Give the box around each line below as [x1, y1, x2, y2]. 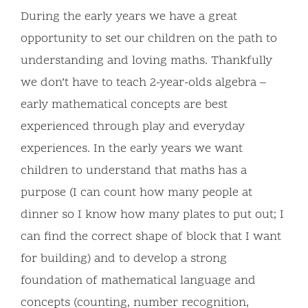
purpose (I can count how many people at [21, 184, 252, 202]
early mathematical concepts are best [21, 96, 228, 114]
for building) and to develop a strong [21, 250, 227, 268]
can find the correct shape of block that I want [21, 228, 281, 246]
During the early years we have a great [21, 8, 237, 26]
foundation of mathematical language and [21, 272, 256, 290]
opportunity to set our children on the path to [21, 30, 277, 48]
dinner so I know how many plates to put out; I [21, 206, 284, 224]
